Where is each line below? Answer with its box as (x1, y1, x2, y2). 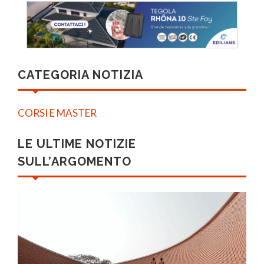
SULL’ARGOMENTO (18, 154, 131, 169)
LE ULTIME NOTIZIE (18, 137, 136, 151)
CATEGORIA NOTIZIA (18, 68, 143, 82)
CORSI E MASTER (18, 107, 97, 120)
